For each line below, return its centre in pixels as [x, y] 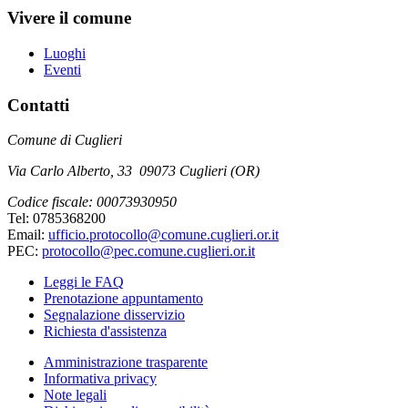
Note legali [75, 395]
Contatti [38, 105]
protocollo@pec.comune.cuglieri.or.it [148, 251]
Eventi [62, 69]
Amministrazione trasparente [126, 362]
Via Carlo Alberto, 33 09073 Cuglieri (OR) [133, 171]
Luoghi [65, 53]
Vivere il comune [69, 18]
